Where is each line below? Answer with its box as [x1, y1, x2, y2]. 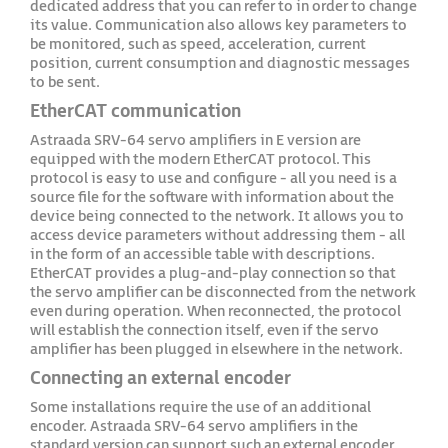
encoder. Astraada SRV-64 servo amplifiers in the [30, 417, 358, 436]
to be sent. [30, 73, 100, 92]
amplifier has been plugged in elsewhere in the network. [30, 340, 403, 359]
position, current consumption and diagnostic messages [30, 54, 410, 73]
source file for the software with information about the [30, 188, 394, 207]
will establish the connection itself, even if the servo [30, 321, 379, 340]
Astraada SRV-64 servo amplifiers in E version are [30, 131, 361, 150]
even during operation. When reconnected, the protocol [30, 302, 401, 321]
